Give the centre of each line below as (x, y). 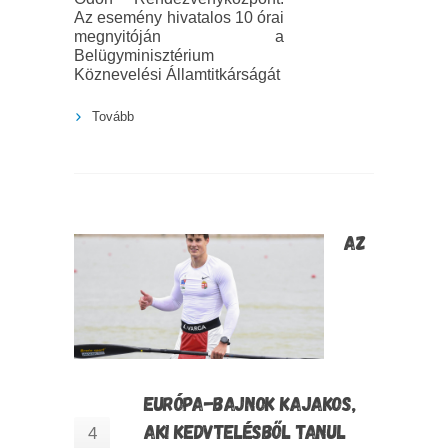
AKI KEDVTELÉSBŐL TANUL (245, 431)
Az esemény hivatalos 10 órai (179, 18)
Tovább (113, 117)
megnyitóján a (179, 37)
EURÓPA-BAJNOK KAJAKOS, (250, 403)
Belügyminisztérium (144, 56)
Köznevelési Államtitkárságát (177, 75)
